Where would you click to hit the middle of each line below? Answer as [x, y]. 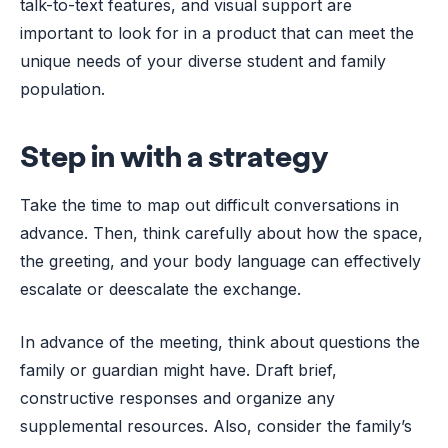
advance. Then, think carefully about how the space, [221, 232]
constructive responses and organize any [177, 397]
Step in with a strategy [174, 155]
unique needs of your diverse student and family [203, 60]
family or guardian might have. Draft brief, [178, 369]
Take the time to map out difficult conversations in [209, 204]
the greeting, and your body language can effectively [220, 260]
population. [62, 88]
